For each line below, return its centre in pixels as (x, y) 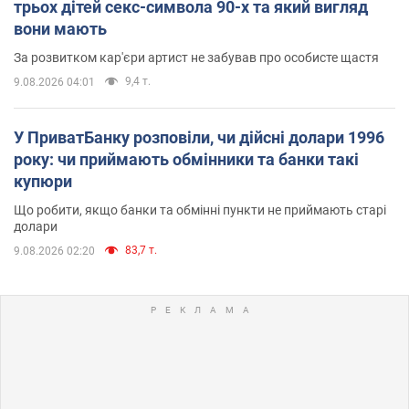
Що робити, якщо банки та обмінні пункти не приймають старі (200, 210)
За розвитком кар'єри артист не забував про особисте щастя (196, 57)
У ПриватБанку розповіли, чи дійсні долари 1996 (199, 137)
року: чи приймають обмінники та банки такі (186, 159)
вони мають (60, 28)
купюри (43, 181)
